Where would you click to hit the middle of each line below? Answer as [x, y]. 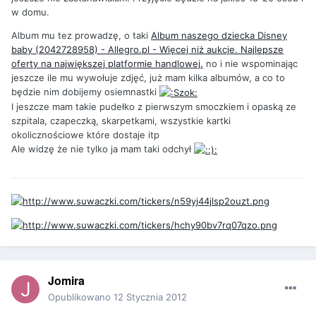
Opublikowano [81, 297]
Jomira [66, 280]
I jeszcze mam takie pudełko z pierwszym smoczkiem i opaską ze [154, 107]
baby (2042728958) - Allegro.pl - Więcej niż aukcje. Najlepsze [147, 49]
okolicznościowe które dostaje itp [85, 135]
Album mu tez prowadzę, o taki [81, 35]
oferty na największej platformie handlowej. [107, 63]
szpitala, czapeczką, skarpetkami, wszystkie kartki [121, 121]
